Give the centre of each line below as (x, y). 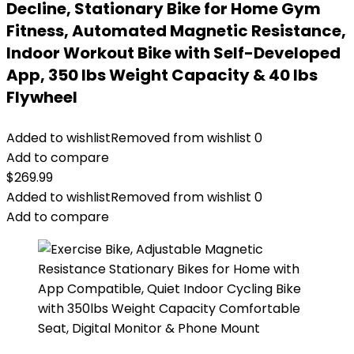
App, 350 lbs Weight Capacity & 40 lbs (162, 75)
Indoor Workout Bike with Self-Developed (173, 53)
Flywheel (42, 97)
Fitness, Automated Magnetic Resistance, (176, 31)
